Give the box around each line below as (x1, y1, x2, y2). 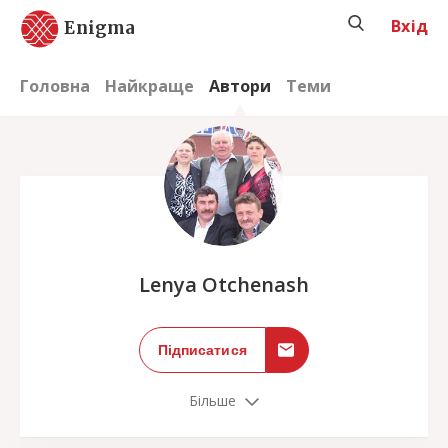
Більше (188, 391, 237, 411)
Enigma (64, 16, 136, 39)
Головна (20, 75, 90, 98)
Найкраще (105, 75, 194, 98)
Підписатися (157, 342, 247, 359)
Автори (209, 75, 271, 98)
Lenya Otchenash (139, 271, 309, 299)
